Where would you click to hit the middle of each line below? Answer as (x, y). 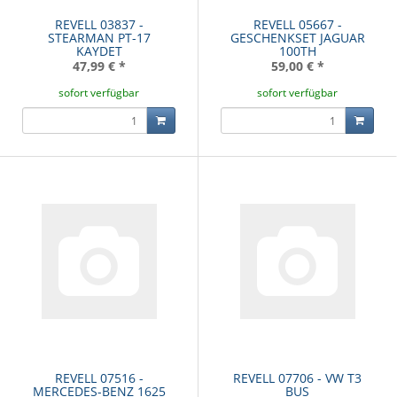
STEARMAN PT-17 (99, 38)
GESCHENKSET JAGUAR (297, 38)
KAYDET (99, 51)
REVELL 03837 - (99, 25)
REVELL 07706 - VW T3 (297, 378)
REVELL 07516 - (99, 378)
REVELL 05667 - (297, 25)
